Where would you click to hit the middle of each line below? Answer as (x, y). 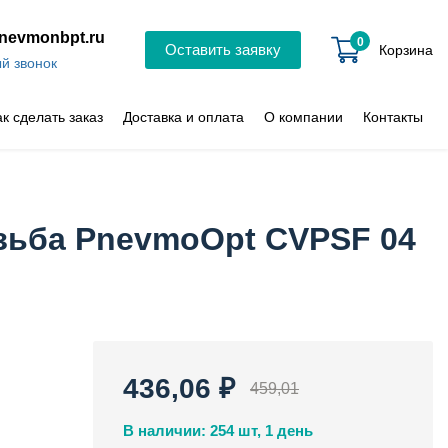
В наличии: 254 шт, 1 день (218, 430)
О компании (303, 116)
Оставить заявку (223, 49)
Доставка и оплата (183, 116)
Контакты (393, 116)
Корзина (406, 49)
